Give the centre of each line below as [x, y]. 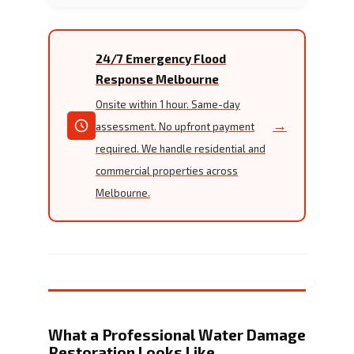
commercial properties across [167, 170]
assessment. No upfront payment [175, 126]
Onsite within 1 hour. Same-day [168, 104]
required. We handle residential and [181, 148]
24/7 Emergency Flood [161, 58]
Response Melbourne [157, 79]
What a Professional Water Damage [177, 334]
